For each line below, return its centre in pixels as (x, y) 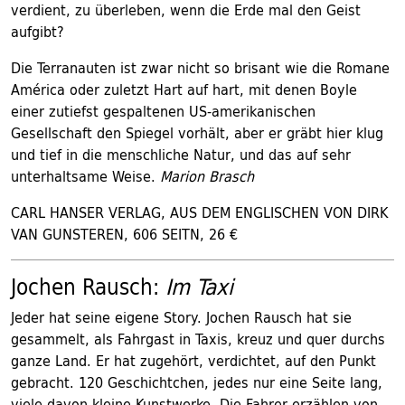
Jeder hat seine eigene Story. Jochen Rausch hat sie (181, 317)
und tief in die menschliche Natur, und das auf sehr (181, 155)
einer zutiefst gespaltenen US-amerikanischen (163, 111)
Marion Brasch (207, 176)
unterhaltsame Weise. (85, 176)
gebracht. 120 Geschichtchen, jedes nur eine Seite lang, (197, 382)
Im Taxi (199, 287)
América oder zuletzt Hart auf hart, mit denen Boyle (184, 89)
